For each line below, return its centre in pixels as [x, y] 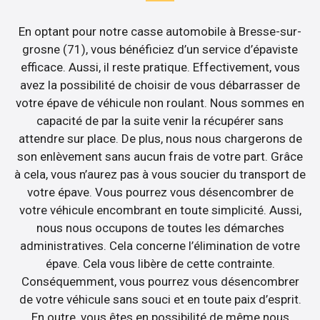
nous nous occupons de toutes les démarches [160, 228]
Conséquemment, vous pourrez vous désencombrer [160, 282]
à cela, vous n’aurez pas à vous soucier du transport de [160, 175]
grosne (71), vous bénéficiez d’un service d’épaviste [160, 50]
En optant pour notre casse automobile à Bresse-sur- [160, 32]
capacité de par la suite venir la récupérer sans [160, 121]
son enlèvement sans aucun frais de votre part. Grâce [160, 157]
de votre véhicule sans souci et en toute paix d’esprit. [160, 300]
